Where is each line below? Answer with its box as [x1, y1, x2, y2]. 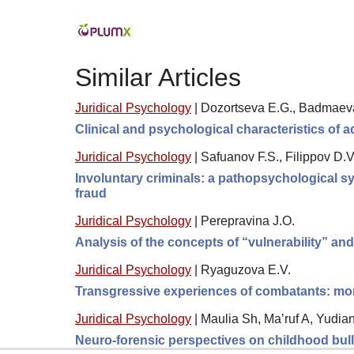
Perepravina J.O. [201, 214, 295, 228]
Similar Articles [75, 62, 241, 92]
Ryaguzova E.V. [201, 263, 291, 277]
